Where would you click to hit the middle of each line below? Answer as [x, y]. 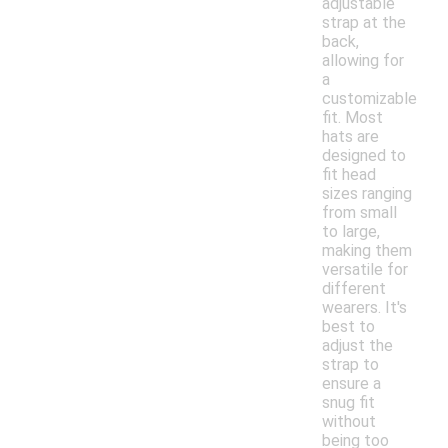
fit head [349, 175]
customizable [369, 99]
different [354, 289]
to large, [351, 232]
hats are [350, 137]
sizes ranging [367, 194]
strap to [350, 365]
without [349, 422]
